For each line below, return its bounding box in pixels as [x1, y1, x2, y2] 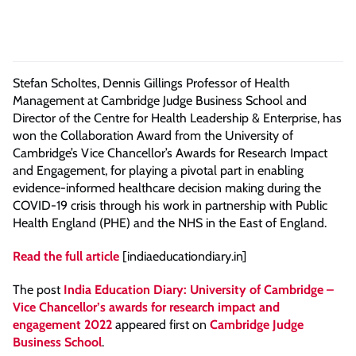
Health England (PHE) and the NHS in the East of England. [13, 215, 327, 230]
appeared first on [112, 317, 210, 332]
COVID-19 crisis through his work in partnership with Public [13, 198, 327, 213]
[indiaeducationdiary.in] [119, 249, 246, 264]
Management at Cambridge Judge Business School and [13, 93, 307, 108]
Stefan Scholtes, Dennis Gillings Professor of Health [13, 75, 290, 91]
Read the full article [13, 249, 119, 264]
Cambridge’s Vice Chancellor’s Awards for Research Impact [13, 145, 327, 161]
